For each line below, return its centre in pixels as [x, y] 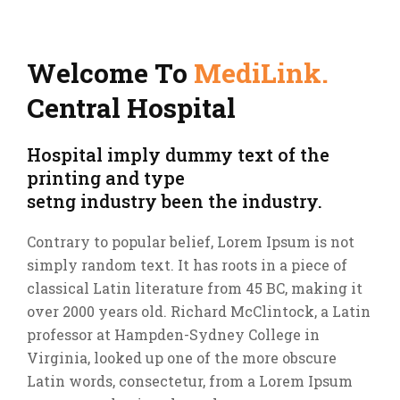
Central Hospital [131, 108]
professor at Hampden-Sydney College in [173, 334]
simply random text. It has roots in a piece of [187, 265]
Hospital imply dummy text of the [178, 154]
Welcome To [110, 73]
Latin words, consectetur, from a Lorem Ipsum [190, 381]
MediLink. [261, 73]
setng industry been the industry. [175, 201]
